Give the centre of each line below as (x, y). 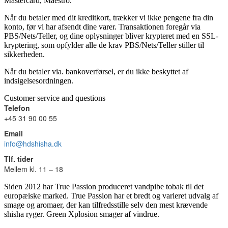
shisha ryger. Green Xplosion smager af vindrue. (82, 214)
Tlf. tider (19, 159)
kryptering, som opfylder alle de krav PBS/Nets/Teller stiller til (104, 45)
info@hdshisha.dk (33, 143)
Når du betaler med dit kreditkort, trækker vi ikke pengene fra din (109, 17)
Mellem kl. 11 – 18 (34, 169)
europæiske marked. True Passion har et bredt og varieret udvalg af (111, 195)
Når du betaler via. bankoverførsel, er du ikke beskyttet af (96, 71)
